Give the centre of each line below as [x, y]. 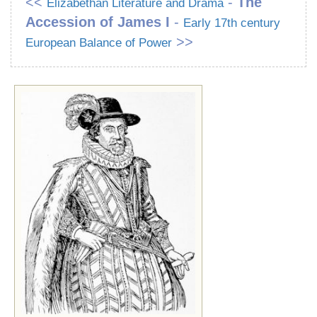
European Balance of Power [99, 43]
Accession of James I [98, 22]
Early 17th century [232, 23]
